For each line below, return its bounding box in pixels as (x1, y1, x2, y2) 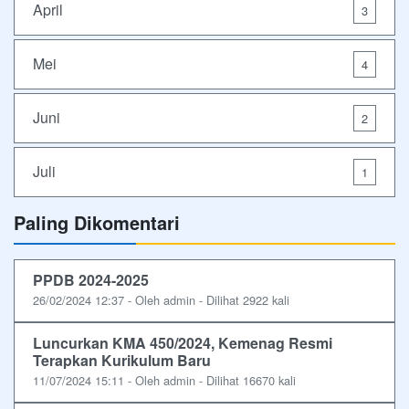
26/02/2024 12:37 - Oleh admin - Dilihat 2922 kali (33, 290, 289, 309)
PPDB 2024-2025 (33, 268, 149, 290)
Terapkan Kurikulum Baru (33, 349, 211, 371)
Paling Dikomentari (14, 208, 180, 236)
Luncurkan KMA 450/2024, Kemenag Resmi (33, 331, 332, 353)
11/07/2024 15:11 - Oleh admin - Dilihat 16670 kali (33, 371, 296, 389)
